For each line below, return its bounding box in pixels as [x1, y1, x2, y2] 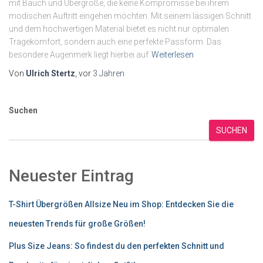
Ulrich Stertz [26, 69, 75, 78]
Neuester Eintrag [9, 166, 134, 186]
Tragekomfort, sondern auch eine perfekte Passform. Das [9, 37, 221, 46]
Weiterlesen [151, 50, 194, 59]
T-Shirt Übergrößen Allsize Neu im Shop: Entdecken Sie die [9, 200, 234, 209]
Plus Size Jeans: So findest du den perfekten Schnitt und [9, 241, 224, 251]
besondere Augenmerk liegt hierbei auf [9, 50, 149, 59]
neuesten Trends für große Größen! [9, 219, 146, 228]
